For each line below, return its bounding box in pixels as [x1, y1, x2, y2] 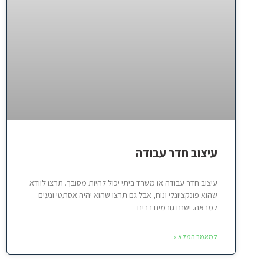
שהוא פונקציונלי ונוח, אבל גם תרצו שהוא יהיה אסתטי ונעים [38, 189, 217, 200]
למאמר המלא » [173, 232, 217, 241]
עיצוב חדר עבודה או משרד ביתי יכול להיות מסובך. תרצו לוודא [29, 177, 217, 188]
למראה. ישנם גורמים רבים [137, 202, 217, 213]
